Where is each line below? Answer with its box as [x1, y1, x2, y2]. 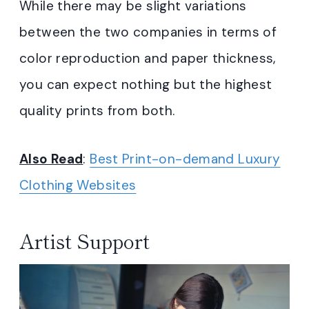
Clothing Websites [19, 177, 137, 195]
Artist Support [19, 227, 150, 255]
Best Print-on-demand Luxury [90, 150, 281, 168]
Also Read [19, 150, 83, 168]
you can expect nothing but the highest [19, 76, 272, 94]
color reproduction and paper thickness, [19, 50, 276, 68]
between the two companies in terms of [19, 23, 277, 41]
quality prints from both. [19, 102, 175, 120]
